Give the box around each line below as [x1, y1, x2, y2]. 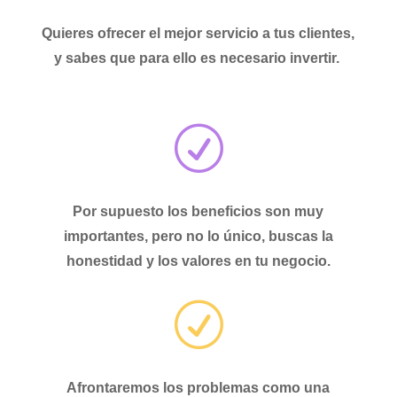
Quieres [42, 26, 98, 42]
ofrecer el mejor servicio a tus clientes [97, 26, 352, 42]
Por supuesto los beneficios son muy [73, 204, 324, 220]
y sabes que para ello [53, 51, 200, 66]
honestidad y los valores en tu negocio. [66, 253, 331, 269]
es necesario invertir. [199, 51, 343, 66]
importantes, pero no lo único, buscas [63, 229, 322, 245]
